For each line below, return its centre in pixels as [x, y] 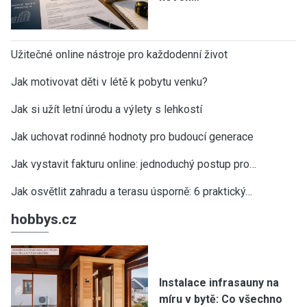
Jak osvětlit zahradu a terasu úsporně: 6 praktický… [132, 192]
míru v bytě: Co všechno [221, 299]
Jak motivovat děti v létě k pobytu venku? [109, 82]
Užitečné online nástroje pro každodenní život [119, 54]
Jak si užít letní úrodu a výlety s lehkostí [107, 109]
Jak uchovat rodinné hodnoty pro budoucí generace [132, 137]
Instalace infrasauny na [219, 283]
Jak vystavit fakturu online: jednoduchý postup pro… [134, 164]
